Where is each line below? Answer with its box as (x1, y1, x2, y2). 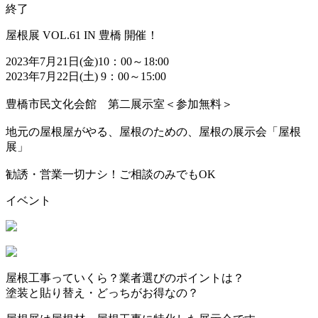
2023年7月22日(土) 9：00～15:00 (6, 70, 166, 82)
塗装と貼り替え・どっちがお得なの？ (6, 286, 199, 299)
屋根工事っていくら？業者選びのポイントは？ (6, 271, 244, 284)
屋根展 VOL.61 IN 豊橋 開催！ (6, 28, 158, 41)
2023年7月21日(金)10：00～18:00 (6, 55, 169, 67)
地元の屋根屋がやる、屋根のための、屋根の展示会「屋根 (6, 125, 301, 138)
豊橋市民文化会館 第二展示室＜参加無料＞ (6, 97, 233, 110)
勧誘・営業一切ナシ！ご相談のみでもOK (6, 168, 216, 180)
